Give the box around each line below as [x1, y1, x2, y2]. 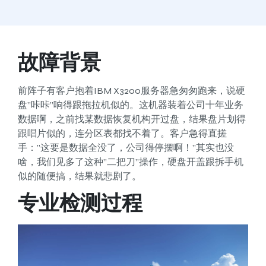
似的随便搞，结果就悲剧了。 [18, 170, 141, 182]
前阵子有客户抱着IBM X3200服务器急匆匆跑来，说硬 [18, 85, 245, 97]
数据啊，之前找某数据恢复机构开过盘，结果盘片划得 [18, 113, 246, 125]
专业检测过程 [18, 191, 142, 216]
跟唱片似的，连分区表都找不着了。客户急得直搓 [18, 128, 227, 140]
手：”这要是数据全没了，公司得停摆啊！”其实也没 [18, 142, 234, 154]
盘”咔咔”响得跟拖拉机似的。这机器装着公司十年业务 [18, 99, 243, 111]
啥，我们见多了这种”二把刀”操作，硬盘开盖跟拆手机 [18, 156, 243, 168]
